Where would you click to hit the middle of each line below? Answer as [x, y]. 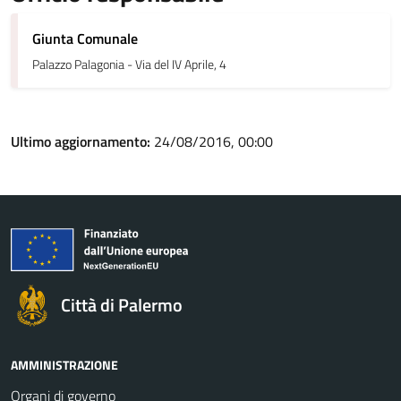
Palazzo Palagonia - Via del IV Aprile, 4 [129, 64]
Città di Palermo [122, 304]
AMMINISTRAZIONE [64, 364]
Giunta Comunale [85, 38]
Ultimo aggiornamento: [82, 141]
